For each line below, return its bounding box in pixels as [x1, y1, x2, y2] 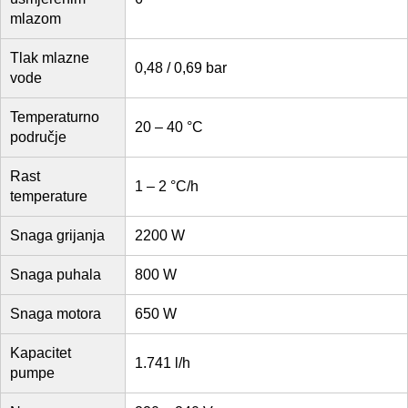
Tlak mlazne [10, 50, 89, 66]
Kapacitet [10, 345, 71, 362]
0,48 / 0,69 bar [135, 60, 227, 76]
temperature [10, 189, 87, 205]
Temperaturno [10, 109, 99, 126]
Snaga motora [10, 306, 101, 322]
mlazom [10, 11, 61, 27]
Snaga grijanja [10, 228, 105, 244]
